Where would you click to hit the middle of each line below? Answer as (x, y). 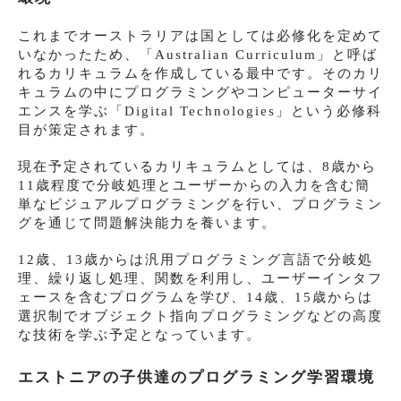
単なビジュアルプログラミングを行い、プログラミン (200, 205)
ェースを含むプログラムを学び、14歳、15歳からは (196, 298)
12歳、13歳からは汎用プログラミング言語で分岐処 (196, 260)
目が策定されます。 (86, 130)
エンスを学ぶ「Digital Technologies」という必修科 (200, 111)
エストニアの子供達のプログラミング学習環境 (196, 378)
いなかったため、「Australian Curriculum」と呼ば (198, 55)
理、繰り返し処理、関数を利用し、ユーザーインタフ (200, 279)
